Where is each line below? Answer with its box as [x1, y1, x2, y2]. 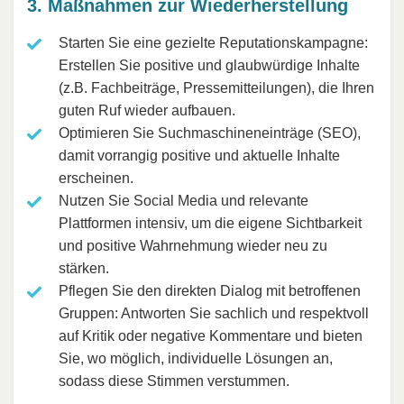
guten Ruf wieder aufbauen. [59, 102, 235, 118]
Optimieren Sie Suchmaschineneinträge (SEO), [59, 124, 361, 141]
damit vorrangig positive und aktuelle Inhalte [59, 147, 340, 163]
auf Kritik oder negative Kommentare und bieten [59, 327, 363, 344]
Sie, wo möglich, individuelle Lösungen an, [59, 350, 333, 366]
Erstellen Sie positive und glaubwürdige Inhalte [59, 57, 360, 73]
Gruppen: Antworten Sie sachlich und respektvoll [59, 305, 369, 321]
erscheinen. [59, 170, 133, 186]
